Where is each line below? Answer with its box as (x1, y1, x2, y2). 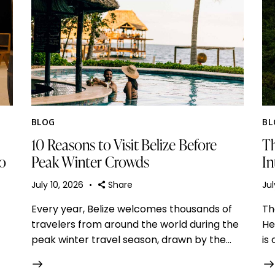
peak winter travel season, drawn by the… (31, 232, 231, 247)
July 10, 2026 (31, 178, 83, 191)
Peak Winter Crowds (31, 152, 149, 172)
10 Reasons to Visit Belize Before (31, 134, 217, 155)
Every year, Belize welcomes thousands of (31, 201, 232, 216)
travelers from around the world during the (31, 217, 239, 231)
